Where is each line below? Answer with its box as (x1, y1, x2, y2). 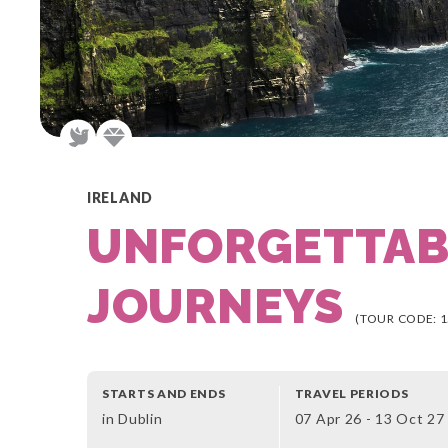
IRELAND (87, 189, 153, 206)
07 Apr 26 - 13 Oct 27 (294, 410, 445, 427)
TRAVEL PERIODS (294, 386, 409, 401)
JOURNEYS (87, 278, 356, 334)
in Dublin (102, 410, 163, 427)
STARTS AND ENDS (102, 386, 226, 401)
